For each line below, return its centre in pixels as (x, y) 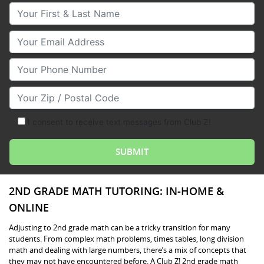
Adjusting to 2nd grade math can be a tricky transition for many (120, 227)
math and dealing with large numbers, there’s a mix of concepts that (128, 250)
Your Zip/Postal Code (57, 93)
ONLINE (29, 207)
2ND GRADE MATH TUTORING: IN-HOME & (116, 191)
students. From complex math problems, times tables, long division (126, 238)
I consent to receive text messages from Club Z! (119, 122)
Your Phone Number (54, 65)
